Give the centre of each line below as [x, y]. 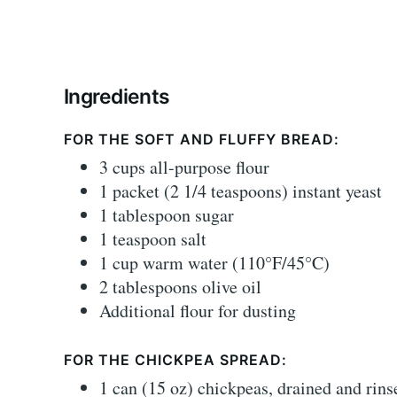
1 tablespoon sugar [167, 215]
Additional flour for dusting [198, 311]
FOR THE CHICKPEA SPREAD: [175, 360]
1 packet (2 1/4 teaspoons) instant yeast [241, 191]
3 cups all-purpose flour [184, 167]
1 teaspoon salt [153, 239]
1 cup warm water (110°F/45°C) [214, 263]
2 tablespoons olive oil [180, 287]
